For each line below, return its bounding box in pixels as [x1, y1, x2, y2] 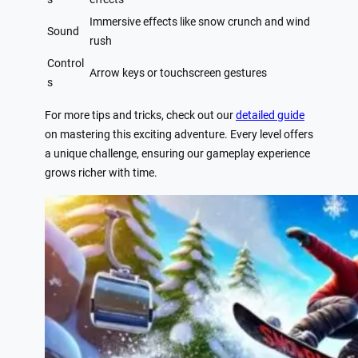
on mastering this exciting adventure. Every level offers [45, 128, 313, 142]
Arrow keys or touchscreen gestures [89, 66, 267, 80]
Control [47, 56, 84, 70]
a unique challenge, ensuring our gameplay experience [45, 147, 310, 161]
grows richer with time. [45, 166, 157, 181]
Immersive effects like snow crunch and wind [89, 14, 310, 29]
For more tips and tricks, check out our [45, 109, 236, 123]
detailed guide [236, 109, 304, 123]
